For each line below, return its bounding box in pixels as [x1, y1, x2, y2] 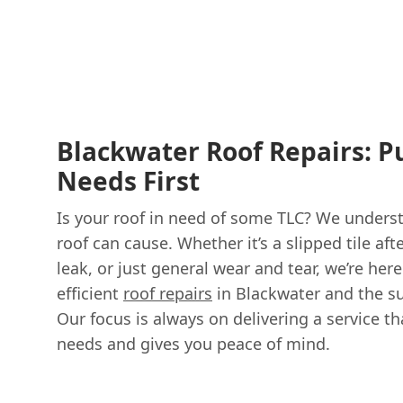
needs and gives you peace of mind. [57, 332, 330, 354]
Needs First [57, 163, 200, 198]
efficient [57, 282, 123, 304]
